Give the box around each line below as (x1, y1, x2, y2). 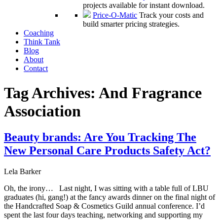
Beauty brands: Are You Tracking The (4, 131, 196, 144)
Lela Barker (4, 167, 41, 176)
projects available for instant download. (83, 1, 205, 10)
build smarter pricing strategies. (83, 20, 180, 29)
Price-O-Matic (93, 11, 137, 20)
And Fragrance (99, 83, 202, 102)
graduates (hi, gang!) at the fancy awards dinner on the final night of (4, 193, 215, 202)
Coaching (24, 29, 54, 37)
